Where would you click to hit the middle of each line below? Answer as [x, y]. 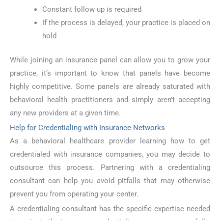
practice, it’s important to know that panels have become [110, 73]
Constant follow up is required [92, 10]
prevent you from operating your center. [74, 194]
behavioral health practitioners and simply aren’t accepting [110, 100]
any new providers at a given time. [65, 113]
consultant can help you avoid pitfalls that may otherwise [110, 181]
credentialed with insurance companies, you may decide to [110, 154]
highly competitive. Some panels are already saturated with [110, 87]
